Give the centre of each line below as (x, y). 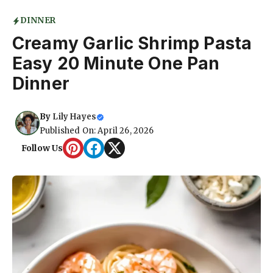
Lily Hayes (75, 117)
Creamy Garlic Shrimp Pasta (132, 44)
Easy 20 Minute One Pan (116, 64)
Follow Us (42, 148)
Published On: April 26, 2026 (97, 131)
